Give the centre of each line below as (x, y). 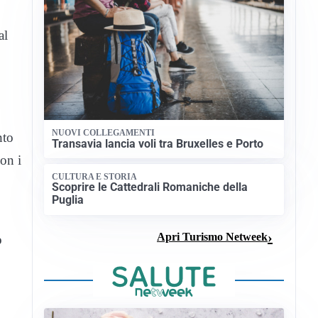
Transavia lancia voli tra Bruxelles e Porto (158, 143)
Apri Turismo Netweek (212, 237)
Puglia (68, 200)
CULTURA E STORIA (95, 176)
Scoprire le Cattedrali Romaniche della (150, 187)
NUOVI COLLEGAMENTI (104, 133)
